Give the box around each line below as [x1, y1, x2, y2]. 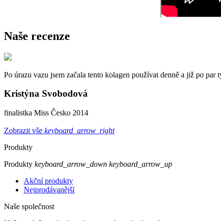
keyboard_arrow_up [109, 160, 172, 169]
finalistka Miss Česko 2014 [4, 109, 88, 117]
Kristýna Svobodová [4, 88, 88, 99]
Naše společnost [4, 202, 54, 211]
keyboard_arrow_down [35, 160, 107, 169]
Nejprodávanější [24, 185, 74, 194]
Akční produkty [24, 177, 73, 185]
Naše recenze [4, 29, 70, 42]
